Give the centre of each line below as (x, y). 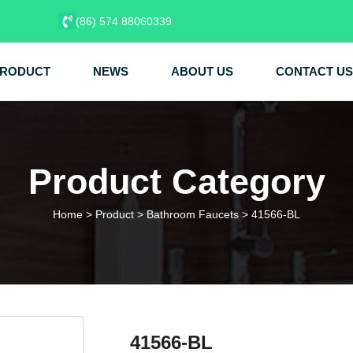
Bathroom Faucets (193, 215)
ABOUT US (202, 72)
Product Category (176, 182)
